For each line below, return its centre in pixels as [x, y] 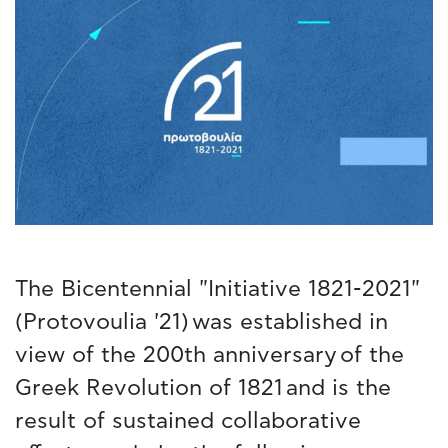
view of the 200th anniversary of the [209, 354]
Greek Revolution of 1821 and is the [203, 387]
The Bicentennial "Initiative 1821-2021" [217, 288]
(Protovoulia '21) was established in [201, 321]
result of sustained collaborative [188, 420]
